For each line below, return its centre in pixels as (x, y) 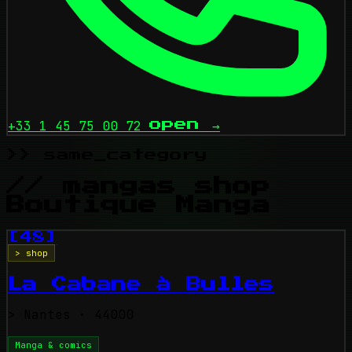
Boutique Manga (138, 205)
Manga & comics (53, 345)
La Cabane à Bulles (141, 284)
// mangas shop (138, 186)
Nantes (43, 314)
